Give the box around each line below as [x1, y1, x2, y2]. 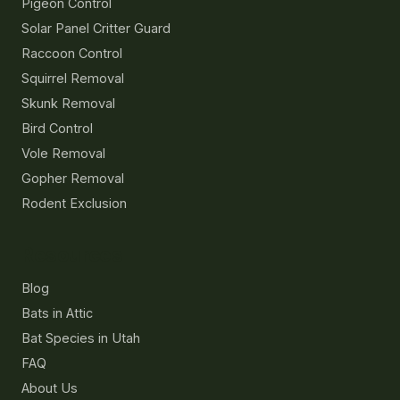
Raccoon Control [21, 46, 122, 62]
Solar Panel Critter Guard [21, 21, 171, 37]
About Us [21, 380, 78, 396]
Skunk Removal [21, 96, 115, 112]
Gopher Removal [21, 171, 124, 187]
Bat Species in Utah [21, 330, 140, 346]
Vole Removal [21, 146, 105, 162]
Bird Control [21, 121, 93, 137]
